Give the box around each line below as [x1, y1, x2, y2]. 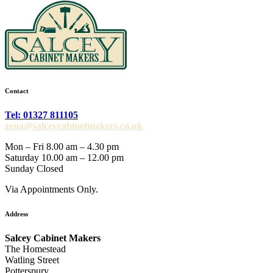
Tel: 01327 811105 [5, 110, 78, 121]
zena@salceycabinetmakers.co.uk [5, 121, 143, 132]
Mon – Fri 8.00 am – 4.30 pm [5, 141, 119, 152]
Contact [5, 87, 29, 95]
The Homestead [5, 244, 66, 255]
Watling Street [5, 255, 59, 266]
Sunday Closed [5, 163, 63, 174]
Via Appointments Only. [5, 184, 98, 195]
